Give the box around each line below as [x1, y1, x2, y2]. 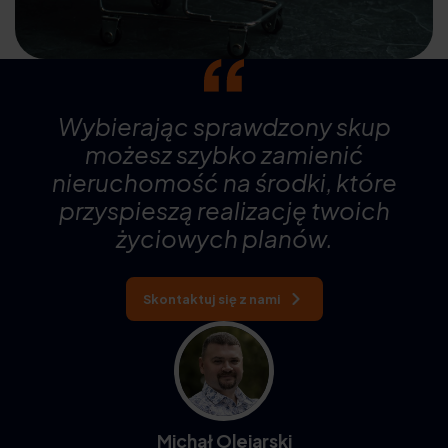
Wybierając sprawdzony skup [57, 110, 391, 141]
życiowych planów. [115, 222, 333, 253]
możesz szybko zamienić [84, 138, 364, 169]
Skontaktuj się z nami [142, 290, 281, 307]
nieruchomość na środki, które [51, 166, 397, 197]
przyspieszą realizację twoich [58, 194, 390, 225]
